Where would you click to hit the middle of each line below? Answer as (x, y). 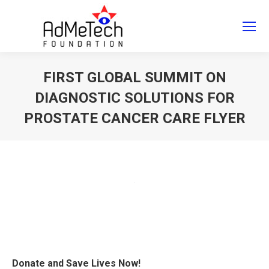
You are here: (161, 136)
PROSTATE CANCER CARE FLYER (134, 118)
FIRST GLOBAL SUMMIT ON (134, 77)
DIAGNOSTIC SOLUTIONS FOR (134, 98)
